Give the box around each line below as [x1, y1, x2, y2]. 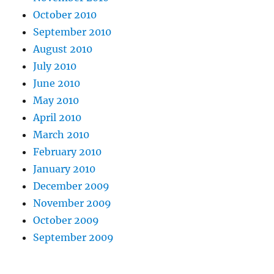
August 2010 [33, 43, 93, 56]
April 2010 [33, 111, 82, 124]
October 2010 [33, 9, 97, 21]
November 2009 [33, 197, 112, 210]
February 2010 [33, 146, 102, 158]
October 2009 [33, 214, 100, 227]
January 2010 [33, 163, 96, 176]
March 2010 [33, 128, 90, 141]
